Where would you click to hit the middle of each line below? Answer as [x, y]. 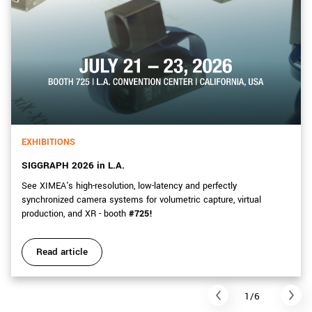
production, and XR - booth [75, 214]
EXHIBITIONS [48, 142]
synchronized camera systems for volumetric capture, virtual [141, 200]
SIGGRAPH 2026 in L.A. [73, 166]
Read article [62, 252]
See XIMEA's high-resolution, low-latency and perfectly [129, 186]
